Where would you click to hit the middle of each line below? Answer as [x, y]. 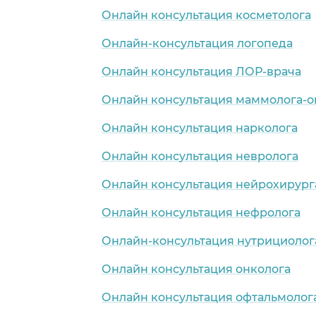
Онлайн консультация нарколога [200, 128]
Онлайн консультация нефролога [201, 212]
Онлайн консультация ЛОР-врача [201, 71]
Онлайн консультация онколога [196, 269]
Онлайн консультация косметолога [206, 15]
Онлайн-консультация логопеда [197, 43]
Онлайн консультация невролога [200, 156]
